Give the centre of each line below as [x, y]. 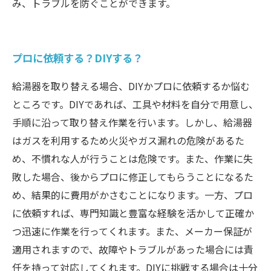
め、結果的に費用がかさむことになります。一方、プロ [132, 195]
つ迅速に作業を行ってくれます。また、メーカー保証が [132, 231]
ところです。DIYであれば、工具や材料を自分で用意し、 [135, 104]
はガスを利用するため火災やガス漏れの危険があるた [128, 140]
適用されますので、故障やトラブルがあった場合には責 [133, 249]
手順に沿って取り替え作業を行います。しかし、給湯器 [132, 122]
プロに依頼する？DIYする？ [77, 58]
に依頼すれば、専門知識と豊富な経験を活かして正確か [133, 213]
